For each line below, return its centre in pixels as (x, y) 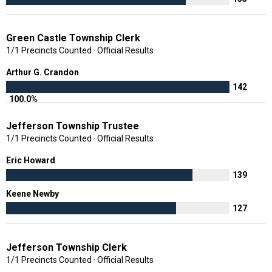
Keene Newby (33, 193)
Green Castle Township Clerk (73, 38)
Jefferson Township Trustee (73, 126)
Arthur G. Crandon (43, 72)
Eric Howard (32, 160)
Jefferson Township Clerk (66, 247)
